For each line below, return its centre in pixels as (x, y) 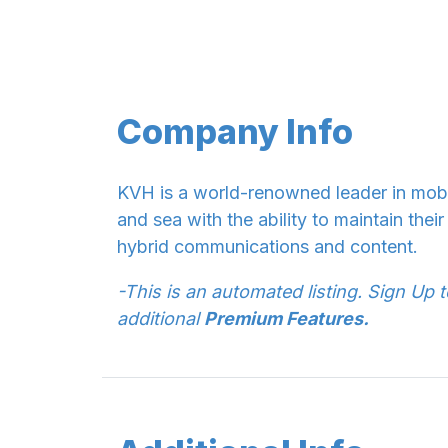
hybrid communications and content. (267, 246)
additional (160, 318)
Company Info (235, 131)
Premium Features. (286, 318)
